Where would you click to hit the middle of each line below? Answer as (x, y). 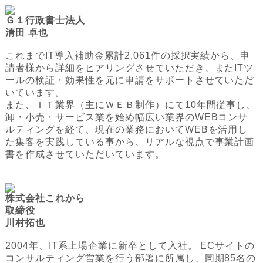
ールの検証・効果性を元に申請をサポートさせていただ (130, 80)
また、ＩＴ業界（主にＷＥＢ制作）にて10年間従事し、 (131, 105)
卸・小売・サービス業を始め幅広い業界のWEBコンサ (127, 117)
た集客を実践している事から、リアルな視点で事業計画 (130, 142)
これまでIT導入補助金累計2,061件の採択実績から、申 (128, 56)
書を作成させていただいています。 (85, 154)
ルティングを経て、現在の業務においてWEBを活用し (127, 130)
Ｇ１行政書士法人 (45, 21)
